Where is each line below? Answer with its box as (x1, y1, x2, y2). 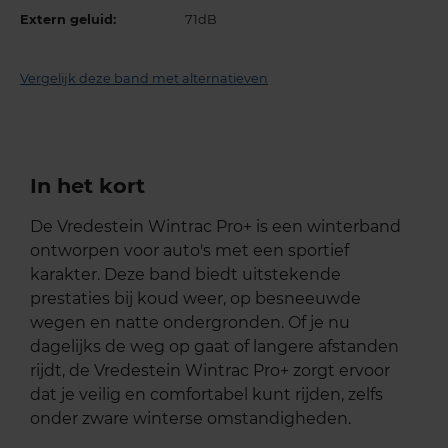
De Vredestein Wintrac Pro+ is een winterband (30, 216, 401, 236)
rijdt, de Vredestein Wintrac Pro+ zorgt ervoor (30, 360, 390, 380)
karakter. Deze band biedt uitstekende (30, 264, 341, 284)
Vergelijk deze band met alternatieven (20, 70, 268, 86)
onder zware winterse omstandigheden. (30, 408, 351, 428)
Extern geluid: (20, 11, 116, 27)
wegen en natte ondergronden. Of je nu (30, 312, 350, 332)
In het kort (30, 172, 145, 198)
